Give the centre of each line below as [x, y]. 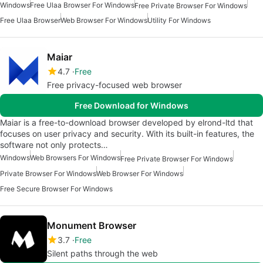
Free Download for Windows [131, 106]
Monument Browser [92, 225]
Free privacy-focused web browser [114, 85]
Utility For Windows [179, 21]
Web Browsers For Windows [75, 158]
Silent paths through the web [102, 253]
